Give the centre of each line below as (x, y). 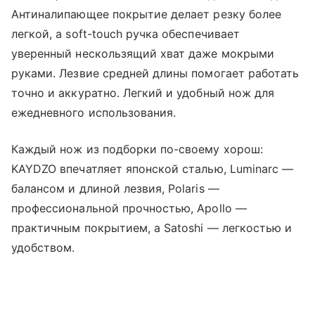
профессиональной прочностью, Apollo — (129, 208)
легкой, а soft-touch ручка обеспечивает (126, 34)
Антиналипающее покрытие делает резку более (147, 14)
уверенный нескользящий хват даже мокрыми (143, 54)
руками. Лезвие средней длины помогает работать (155, 73)
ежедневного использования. (94, 113)
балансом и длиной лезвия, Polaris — (115, 189)
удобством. (45, 248)
